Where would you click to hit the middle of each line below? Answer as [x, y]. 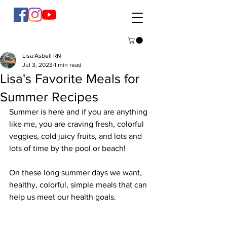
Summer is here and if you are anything [79, 112]
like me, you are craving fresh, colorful [78, 124]
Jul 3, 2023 [37, 65]
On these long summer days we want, [77, 173]
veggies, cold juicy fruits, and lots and [77, 136]
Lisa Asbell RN [42, 56]
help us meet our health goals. [63, 197]
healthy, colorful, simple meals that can [79, 185]
